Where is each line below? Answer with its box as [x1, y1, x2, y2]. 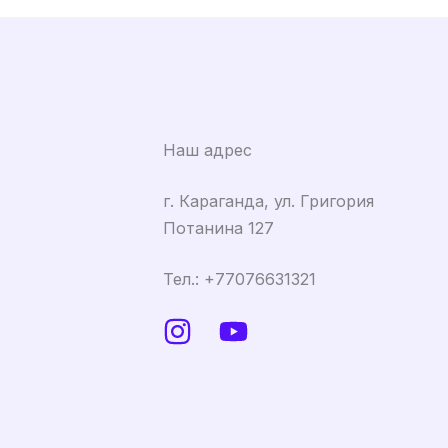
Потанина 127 [163, 217, 274, 238]
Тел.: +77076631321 [163, 268, 316, 289]
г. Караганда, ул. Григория [163, 190, 374, 211]
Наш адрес [163, 139, 252, 160]
